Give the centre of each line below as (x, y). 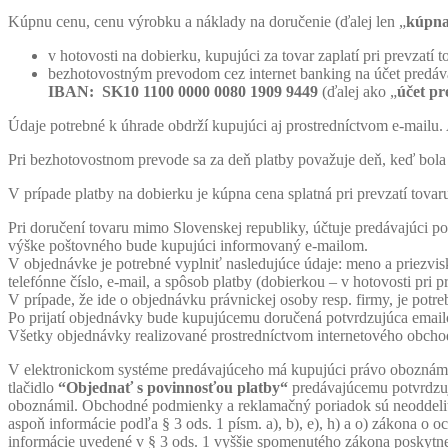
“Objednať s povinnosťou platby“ (173, 387)
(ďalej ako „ (359, 91)
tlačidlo (33, 387)
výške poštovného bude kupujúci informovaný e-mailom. (188, 245)
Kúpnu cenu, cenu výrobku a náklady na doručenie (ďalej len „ (207, 21)
